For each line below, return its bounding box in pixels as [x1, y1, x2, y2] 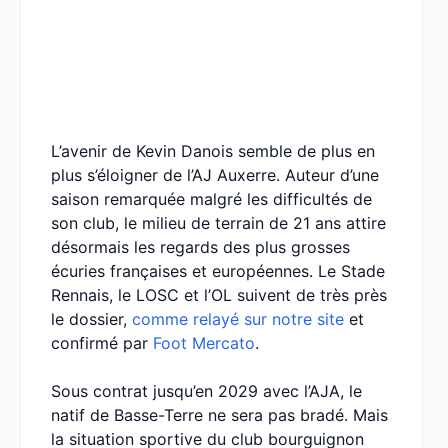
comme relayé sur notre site [132, 309, 344, 329]
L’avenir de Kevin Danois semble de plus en [51, 141, 375, 161]
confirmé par [51, 333, 153, 353]
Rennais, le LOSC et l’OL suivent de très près [51, 285, 387, 305]
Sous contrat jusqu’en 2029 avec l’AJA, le [51, 381, 362, 401]
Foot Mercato [153, 333, 255, 353]
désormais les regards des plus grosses [51, 237, 350, 257]
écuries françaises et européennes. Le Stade [51, 261, 385, 281]
